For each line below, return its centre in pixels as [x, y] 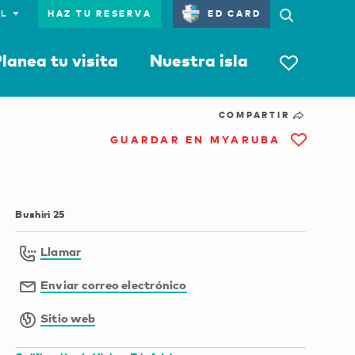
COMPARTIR [256, 115]
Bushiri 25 [40, 214]
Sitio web [68, 317]
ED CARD [235, 13]
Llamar [61, 252]
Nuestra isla [199, 60]
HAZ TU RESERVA [99, 13]
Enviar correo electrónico [114, 285]
